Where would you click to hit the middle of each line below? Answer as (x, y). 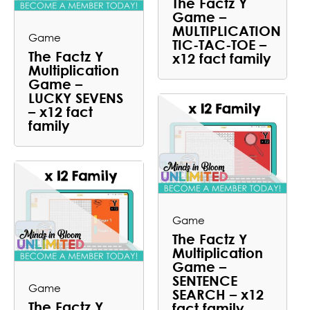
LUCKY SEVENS (76, 98)
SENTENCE (204, 281)
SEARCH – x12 (218, 294)
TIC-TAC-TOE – (219, 44)
